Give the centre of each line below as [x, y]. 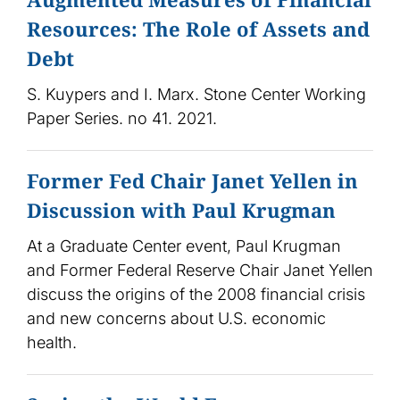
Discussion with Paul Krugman [181, 210]
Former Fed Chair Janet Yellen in [192, 181]
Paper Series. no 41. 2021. [121, 119]
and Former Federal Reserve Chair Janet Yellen [200, 271]
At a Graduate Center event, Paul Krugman [183, 246]
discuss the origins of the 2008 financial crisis [196, 295]
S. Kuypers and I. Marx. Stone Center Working [196, 95]
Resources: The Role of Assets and [198, 29]
